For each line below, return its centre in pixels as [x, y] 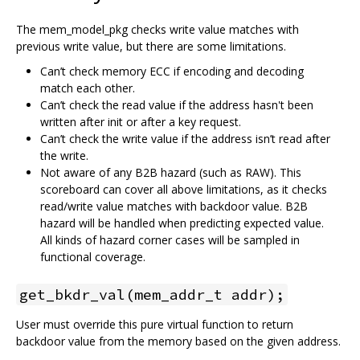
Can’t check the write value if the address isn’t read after [185, 138]
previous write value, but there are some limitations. [151, 46]
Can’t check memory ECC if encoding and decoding [172, 71]
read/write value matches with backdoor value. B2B [174, 206]
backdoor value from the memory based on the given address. [178, 341]
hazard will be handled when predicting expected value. [182, 223]
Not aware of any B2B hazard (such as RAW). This [171, 172]
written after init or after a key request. [141, 121]
